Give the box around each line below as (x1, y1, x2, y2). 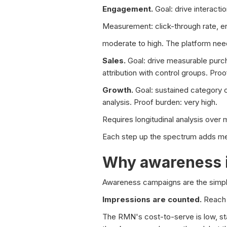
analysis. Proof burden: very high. (102, 97, 217, 107)
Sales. (102, 56, 126, 66)
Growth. (102, 85, 133, 95)
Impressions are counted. (102, 195, 202, 205)
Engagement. (102, 4, 153, 14)
